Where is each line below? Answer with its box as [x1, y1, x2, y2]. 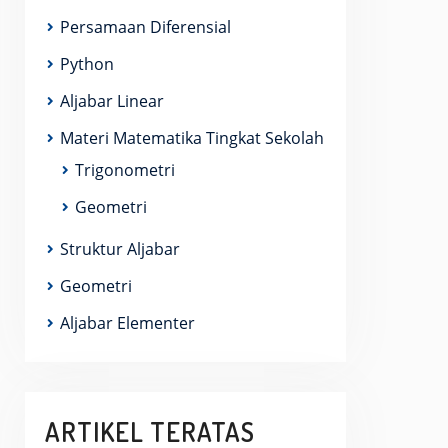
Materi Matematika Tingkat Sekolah [60, 127, 324, 149]
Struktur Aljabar [60, 238, 180, 260]
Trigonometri [75, 159, 175, 181]
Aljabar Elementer [60, 312, 195, 334]
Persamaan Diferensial [60, 16, 231, 38]
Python [60, 53, 114, 75]
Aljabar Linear [60, 90, 164, 112]
